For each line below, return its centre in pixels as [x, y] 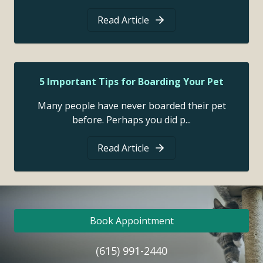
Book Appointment [131, 221]
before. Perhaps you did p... [131, 120]
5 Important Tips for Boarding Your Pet [131, 82]
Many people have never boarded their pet [131, 106]
